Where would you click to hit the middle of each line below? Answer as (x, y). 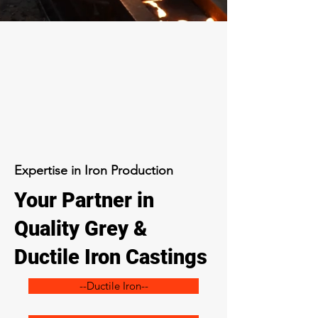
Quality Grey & (81, 229)
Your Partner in (84, 200)
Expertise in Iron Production (94, 170)
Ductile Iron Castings (111, 257)
